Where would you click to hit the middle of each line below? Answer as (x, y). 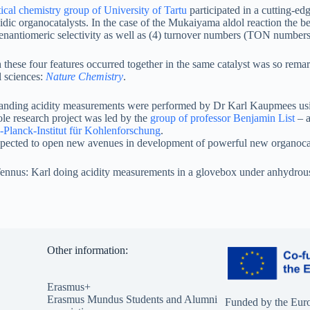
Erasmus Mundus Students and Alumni (132, 299)
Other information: (87, 250)
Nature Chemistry (84, 76)
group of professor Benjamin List (222, 118)
